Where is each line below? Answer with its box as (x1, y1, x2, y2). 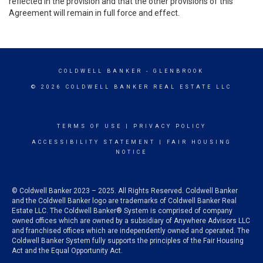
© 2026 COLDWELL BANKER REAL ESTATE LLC (31, 84, 232, 90)
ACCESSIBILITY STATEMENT (31, 139, 156, 145)
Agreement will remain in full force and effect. (9, 8, 180, 18)
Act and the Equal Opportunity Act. (12, 247, 123, 255)
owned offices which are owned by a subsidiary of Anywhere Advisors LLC (12, 217, 250, 225)
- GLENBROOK (143, 68, 204, 74)
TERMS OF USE (56, 123, 122, 129)
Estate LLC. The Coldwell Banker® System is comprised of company (12, 207, 232, 215)
